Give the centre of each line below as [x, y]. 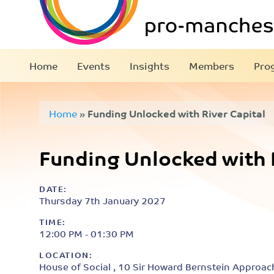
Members [212, 65]
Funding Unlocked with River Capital [176, 113]
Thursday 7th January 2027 [102, 200]
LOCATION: [66, 255]
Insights [150, 65]
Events [94, 65]
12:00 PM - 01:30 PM [87, 233]
